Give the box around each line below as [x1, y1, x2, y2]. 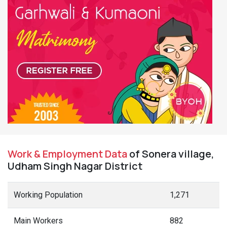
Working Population [14, 190, 83, 200]
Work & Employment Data [8, 147, 127, 161]
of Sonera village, [127, 147, 214, 161]
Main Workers [14, 216, 63, 225]
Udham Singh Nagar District [8, 159, 142, 173]
